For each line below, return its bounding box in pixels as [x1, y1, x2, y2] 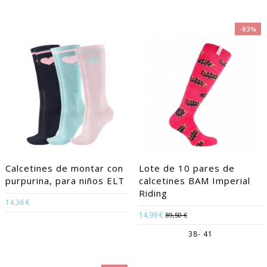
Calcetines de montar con [5, 162, 123, 174]
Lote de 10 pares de [139, 162, 235, 174]
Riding [139, 187, 167, 199]
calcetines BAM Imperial [139, 175, 250, 187]
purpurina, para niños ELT [5, 175, 125, 187]
